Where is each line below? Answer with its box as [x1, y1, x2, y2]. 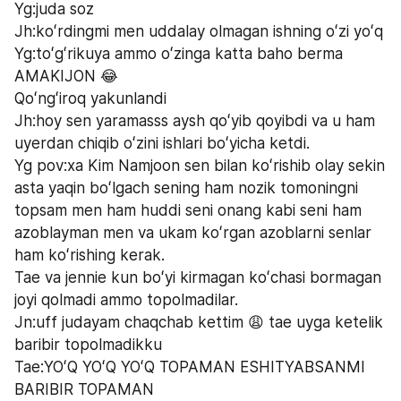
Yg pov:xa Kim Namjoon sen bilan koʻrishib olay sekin [14, 156, 385, 175]
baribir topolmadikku [14, 335, 162, 354]
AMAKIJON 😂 [14, 66, 123, 85]
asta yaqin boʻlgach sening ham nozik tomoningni [14, 178, 358, 197]
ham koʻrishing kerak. [14, 245, 165, 264]
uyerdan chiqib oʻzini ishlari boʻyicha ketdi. [14, 133, 310, 152]
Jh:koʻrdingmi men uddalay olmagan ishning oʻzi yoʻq [14, 21, 383, 40]
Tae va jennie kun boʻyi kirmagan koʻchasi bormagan [14, 268, 381, 286]
